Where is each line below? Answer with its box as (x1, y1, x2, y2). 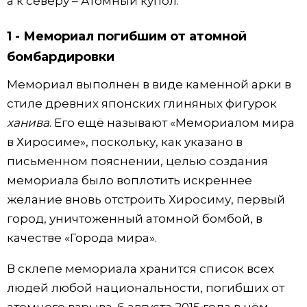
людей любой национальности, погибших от (7, 280, 284, 295)
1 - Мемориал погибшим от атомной (7, 28, 247, 44)
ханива (7, 115, 49, 130)
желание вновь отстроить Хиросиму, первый (7, 192, 285, 206)
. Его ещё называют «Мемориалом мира (49, 115, 295, 130)
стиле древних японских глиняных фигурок (7, 96, 277, 110)
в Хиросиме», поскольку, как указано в (7, 134, 243, 149)
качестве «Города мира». (7, 230, 157, 245)
